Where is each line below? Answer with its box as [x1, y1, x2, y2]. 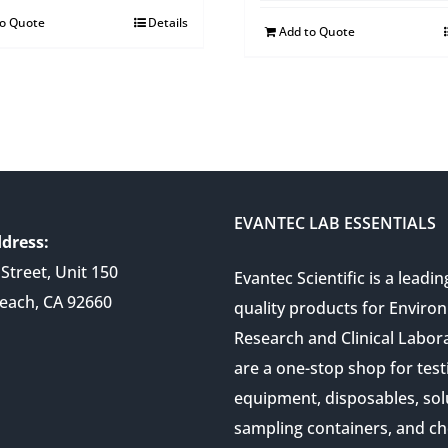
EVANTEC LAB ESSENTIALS [234, 211, 436, 234]
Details [148, 13, 188, 31]
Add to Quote [279, 22, 355, 40]
